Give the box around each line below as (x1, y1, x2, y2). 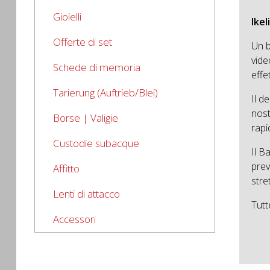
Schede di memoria (53, 60, 140, 74)
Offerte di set (53, 35, 112, 49)
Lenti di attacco (53, 187, 120, 201)
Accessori (53, 212, 96, 226)
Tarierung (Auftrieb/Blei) (53, 86, 158, 99)
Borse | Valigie (53, 111, 118, 125)
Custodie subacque (53, 136, 139, 150)
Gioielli (53, 10, 81, 24)
